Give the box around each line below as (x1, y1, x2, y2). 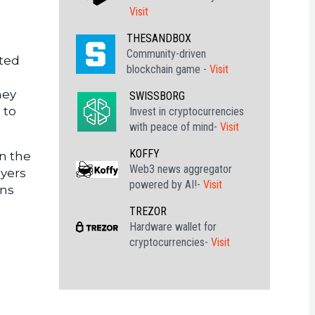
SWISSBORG (129, 89, 185, 103)
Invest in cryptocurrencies (129, 105, 244, 118)
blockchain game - (127, 63, 210, 76)
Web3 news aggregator (129, 162, 232, 176)
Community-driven (127, 47, 206, 60)
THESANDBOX (127, 32, 191, 45)
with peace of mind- (129, 120, 220, 134)
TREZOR (129, 205, 167, 218)
